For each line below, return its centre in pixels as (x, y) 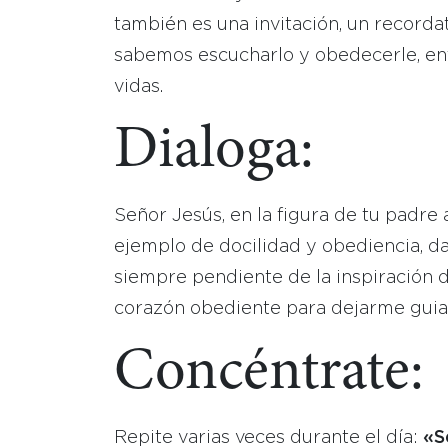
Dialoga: (214, 152)
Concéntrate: (269, 374)
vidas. (138, 87)
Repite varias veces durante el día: (268, 438)
